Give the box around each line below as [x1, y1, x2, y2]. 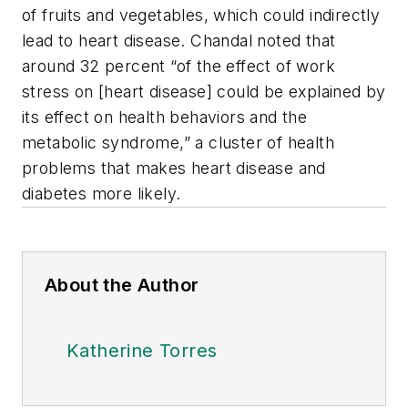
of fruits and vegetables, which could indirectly [22, 5, 381, 25]
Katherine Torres [66, 339, 218, 362]
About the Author [45, 273, 199, 296]
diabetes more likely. [22, 183, 181, 203]
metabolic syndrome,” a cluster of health [22, 132, 334, 152]
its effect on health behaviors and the [22, 107, 308, 127]
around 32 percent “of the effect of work [22, 56, 335, 76]
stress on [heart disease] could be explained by [22, 81, 386, 101]
